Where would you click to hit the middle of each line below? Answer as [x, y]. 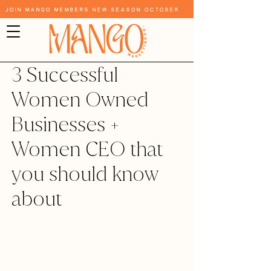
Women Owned [80, 100]
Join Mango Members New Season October [93, 10]
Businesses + [65, 124]
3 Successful [65, 75]
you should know [85, 174]
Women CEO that [87, 149]
